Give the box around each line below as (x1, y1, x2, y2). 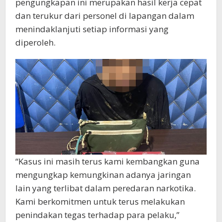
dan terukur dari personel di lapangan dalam (15, 10, 194, 22)
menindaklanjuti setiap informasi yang (15, 23, 168, 35)
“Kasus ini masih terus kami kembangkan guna (15, 156, 200, 167)
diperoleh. (15, 37, 55, 49)
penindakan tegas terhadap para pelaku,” (15, 209, 179, 221)
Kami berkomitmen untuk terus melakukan (15, 196, 185, 208)
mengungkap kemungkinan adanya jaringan (15, 169, 191, 181)
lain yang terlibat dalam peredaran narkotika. (15, 182, 196, 194)
